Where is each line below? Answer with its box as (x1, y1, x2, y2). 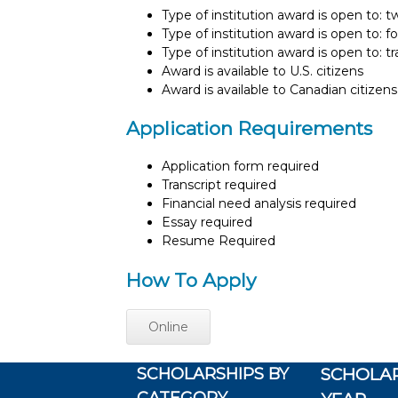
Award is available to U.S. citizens (162, 62, 363, 79)
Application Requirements (126, 116, 372, 139)
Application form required (162, 158, 319, 175)
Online (148, 319, 188, 336)
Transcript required (162, 177, 276, 194)
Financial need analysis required (162, 195, 356, 212)
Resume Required (162, 233, 275, 250)
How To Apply (126, 268, 256, 291)
